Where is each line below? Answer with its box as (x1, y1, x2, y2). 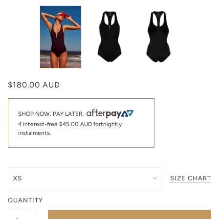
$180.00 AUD (8, 80, 60, 89)
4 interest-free (18, 120, 59, 128)
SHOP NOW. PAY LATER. (18, 110, 86, 117)
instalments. (18, 129, 51, 136)
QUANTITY (8, 196, 43, 204)
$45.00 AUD (59, 120, 92, 128)
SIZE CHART (170, 174, 211, 182)
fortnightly (92, 120, 122, 128)
